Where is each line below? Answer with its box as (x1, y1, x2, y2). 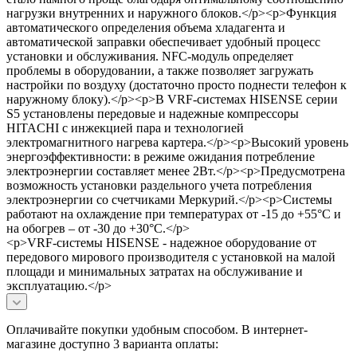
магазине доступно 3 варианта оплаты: (6, 336, 218, 351)
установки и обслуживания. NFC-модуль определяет (6, 49, 293, 63)
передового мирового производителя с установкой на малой (6, 249, 335, 264)
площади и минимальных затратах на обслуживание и (6, 264, 303, 278)
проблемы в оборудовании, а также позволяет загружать (6, 63, 313, 77)
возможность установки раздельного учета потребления (6, 178, 312, 192)
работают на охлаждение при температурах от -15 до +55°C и (6, 206, 341, 221)
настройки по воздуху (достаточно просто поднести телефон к (6, 77, 347, 92)
